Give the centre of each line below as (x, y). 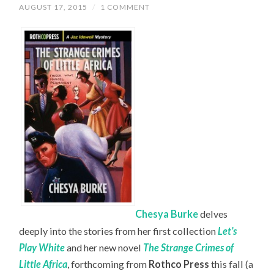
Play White (42, 247)
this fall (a (231, 264)
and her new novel (104, 247)
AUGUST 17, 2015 (54, 7)
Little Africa (43, 264)
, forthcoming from (108, 264)
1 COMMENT (125, 7)
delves (213, 214)
